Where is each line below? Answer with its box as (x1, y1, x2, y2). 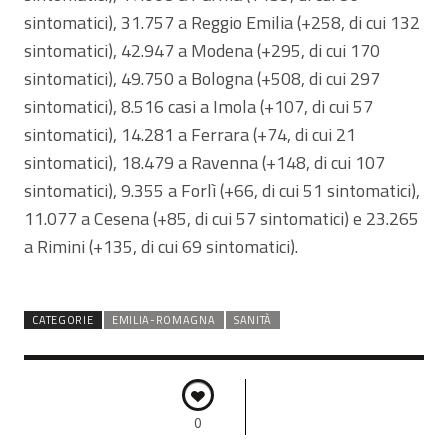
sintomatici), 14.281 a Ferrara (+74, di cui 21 (24, 120, 356, 148)
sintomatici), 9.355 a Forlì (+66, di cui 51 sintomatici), (24, 176, 420, 204)
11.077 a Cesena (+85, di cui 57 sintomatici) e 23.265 (24, 204, 419, 232)
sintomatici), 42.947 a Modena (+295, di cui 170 (24, 36, 380, 64)
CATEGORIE (32, 311, 94, 328)
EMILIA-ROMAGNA (111, 311, 216, 328)
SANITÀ (233, 311, 273, 328)
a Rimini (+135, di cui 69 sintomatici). (24, 232, 298, 260)
